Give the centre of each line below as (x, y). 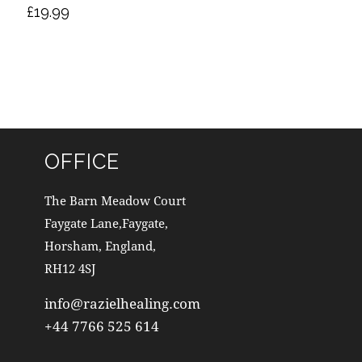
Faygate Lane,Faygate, (107, 223)
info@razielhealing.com (123, 303)
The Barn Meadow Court (116, 200)
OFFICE (82, 161)
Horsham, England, (101, 245)
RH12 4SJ (70, 268)
